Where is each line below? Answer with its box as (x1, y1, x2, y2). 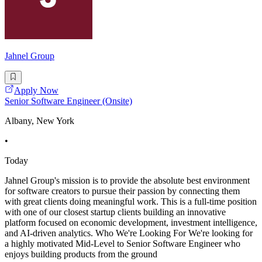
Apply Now (14, 85, 58, 95)
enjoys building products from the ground (5, 249, 157, 259)
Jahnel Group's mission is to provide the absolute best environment (5, 175, 250, 185)
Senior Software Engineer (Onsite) (5, 95, 132, 106)
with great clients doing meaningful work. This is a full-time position (5, 196, 257, 206)
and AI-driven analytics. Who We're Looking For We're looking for (5, 227, 253, 238)
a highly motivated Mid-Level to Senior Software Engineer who (5, 238, 240, 249)
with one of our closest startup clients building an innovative (5, 206, 226, 217)
